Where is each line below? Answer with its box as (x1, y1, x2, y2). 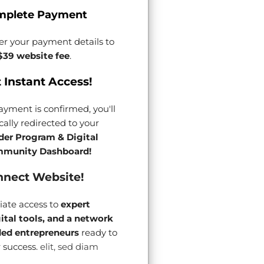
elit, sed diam (37, 241, 98, 252)
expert (60, 199, 90, 210)
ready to (78, 227, 117, 238)
